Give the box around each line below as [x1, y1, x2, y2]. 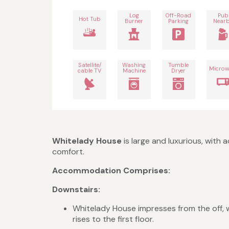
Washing [122, 61, 146, 69]
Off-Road [166, 12, 192, 19]
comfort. [52, 146, 84, 157]
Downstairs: [52, 184, 100, 195]
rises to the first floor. [73, 214, 154, 225]
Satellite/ [78, 61, 101, 69]
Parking [168, 17, 189, 25]
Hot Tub [78, 15, 101, 23]
